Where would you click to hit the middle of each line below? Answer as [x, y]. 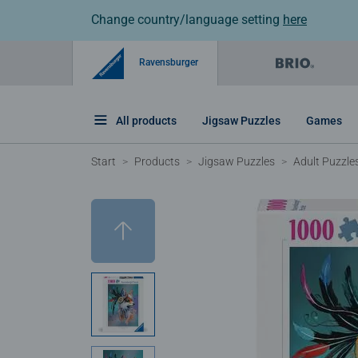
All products [146, 120]
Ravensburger [167, 62]
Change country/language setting [187, 20]
